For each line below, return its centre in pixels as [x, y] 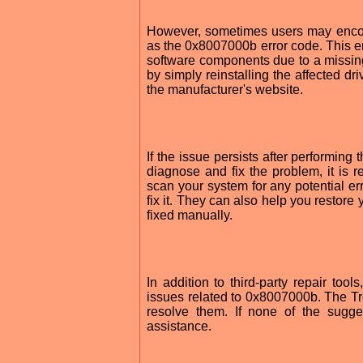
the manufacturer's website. [225, 89]
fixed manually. [190, 215]
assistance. [179, 326]
